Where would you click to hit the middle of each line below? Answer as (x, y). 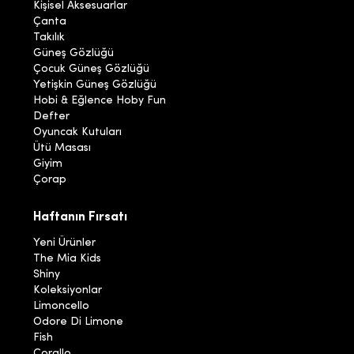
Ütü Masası (62, 149)
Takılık (49, 38)
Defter (52, 117)
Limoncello (62, 307)
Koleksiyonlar (68, 291)
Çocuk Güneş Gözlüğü (92, 70)
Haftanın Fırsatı (81, 218)
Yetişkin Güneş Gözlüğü (95, 85)
